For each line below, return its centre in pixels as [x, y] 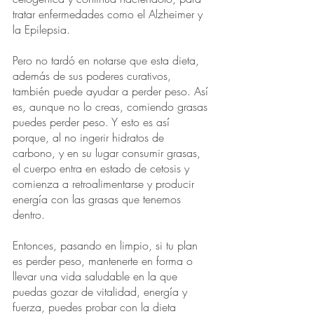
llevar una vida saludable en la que [97, 277]
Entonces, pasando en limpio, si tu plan [107, 246]
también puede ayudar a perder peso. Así [112, 91]
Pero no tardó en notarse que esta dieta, [108, 61]
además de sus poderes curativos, [94, 76]
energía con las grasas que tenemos [98, 199]
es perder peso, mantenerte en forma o [104, 261]
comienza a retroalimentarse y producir [105, 184]
